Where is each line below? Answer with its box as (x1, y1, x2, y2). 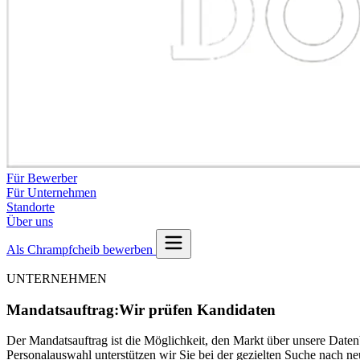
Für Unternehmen (6, 186, 96, 199)
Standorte (6, 200, 55, 214)
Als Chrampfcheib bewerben (6, 243, 156, 256)
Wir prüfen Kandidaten (119, 301, 276, 318)
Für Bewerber (6, 171, 77, 185)
